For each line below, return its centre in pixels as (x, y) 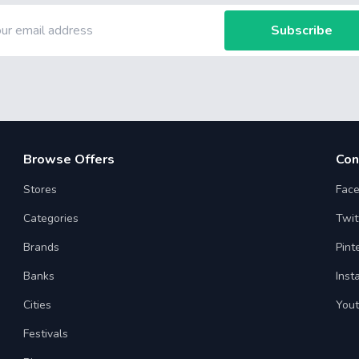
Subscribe (301, 30)
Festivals (46, 334)
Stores (40, 190)
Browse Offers (69, 159)
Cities (38, 305)
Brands (42, 247)
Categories (51, 218)
